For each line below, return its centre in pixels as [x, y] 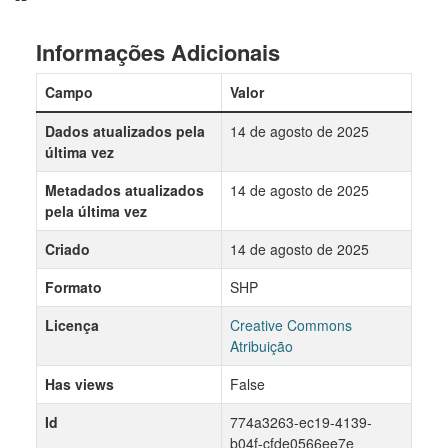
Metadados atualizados [124, 189]
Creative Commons [291, 324]
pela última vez [96, 210]
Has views [79, 383]
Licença [72, 324]
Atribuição [261, 345]
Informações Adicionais [158, 51]
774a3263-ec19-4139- [301, 421]
